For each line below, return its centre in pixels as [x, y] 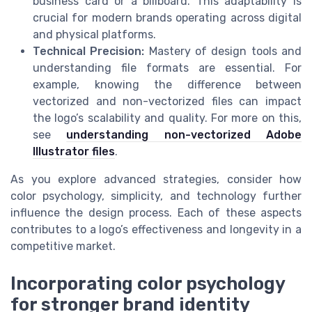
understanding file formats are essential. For [167, 68]
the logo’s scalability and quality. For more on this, [167, 118]
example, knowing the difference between [167, 85]
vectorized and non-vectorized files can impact [167, 102]
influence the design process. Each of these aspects [156, 213]
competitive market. [63, 247]
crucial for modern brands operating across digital [167, 18]
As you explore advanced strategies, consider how [156, 180]
